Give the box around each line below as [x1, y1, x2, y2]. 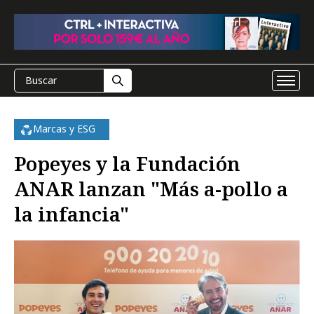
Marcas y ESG [33, 122, 95, 135]
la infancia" [14, 200, 129, 227]
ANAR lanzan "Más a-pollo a [14, 175, 288, 202]
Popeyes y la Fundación [14, 150, 240, 177]
